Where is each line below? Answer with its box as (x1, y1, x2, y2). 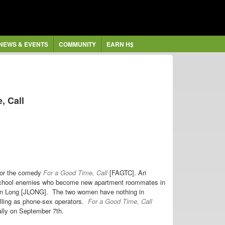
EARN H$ (106, 40, 134, 49)
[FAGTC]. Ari (109, 168, 146, 178)
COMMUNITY (58, 40, 96, 49)
